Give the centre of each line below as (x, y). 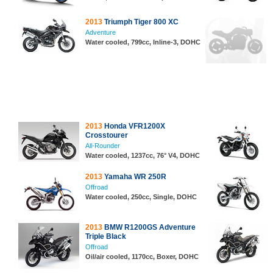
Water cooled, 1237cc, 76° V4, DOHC (143, 155)
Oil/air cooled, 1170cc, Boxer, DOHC (142, 257)
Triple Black (106, 236)
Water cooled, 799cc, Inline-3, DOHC (143, 42)
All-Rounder (103, 146)
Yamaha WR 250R (134, 177)
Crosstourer (107, 135)
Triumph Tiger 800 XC (140, 22)
